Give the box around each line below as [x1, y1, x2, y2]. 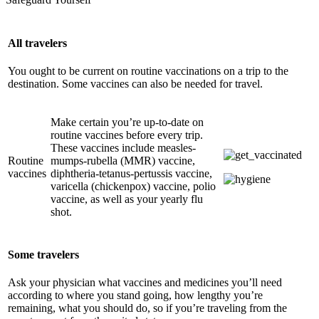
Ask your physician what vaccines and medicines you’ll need [8, 276, 282, 288]
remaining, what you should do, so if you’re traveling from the [8, 301, 287, 314]
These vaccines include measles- [51, 142, 196, 155]
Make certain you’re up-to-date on [51, 116, 204, 129]
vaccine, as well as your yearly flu [51, 193, 203, 206]
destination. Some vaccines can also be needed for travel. [8, 77, 263, 90]
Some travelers [8, 248, 79, 261]
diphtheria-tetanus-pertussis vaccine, [51, 167, 212, 180]
